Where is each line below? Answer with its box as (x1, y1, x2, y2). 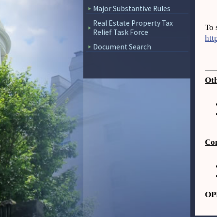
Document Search (93, 42, 151, 51)
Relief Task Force (93, 28, 148, 37)
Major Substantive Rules (93, 4, 170, 13)
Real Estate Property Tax (93, 18, 173, 28)
